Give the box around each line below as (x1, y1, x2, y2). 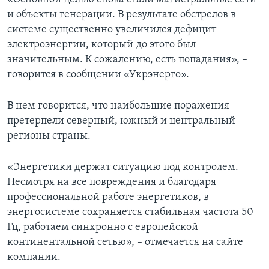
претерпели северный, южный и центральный (7, 115, 235, 127)
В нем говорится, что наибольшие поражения (7, 100, 229, 112)
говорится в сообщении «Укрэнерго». (7, 69, 189, 81)
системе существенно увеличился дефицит (7, 24, 216, 36)
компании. (7, 252, 61, 264)
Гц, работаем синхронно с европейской (7, 222, 198, 234)
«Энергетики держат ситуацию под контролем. (7, 162, 238, 174)
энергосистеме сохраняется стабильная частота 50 (7, 207, 253, 219)
